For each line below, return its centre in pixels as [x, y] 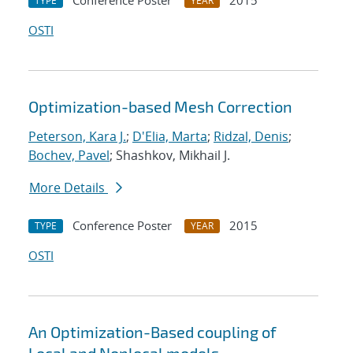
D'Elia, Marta [170, 137]
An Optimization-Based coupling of [152, 332]
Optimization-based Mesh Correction [160, 107]
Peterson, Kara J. [77, 137]
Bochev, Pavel [69, 156]
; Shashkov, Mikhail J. [170, 156]
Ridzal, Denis [251, 137]
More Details [69, 188]
